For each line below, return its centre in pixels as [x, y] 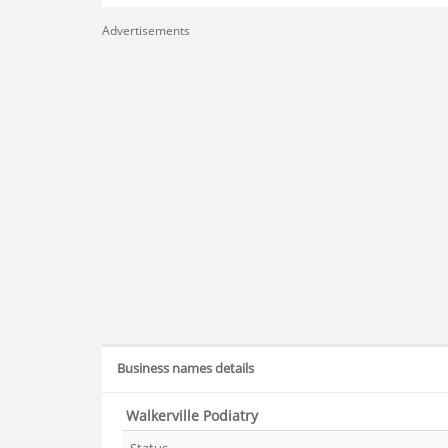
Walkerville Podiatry [190, 415]
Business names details [185, 368]
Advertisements [146, 30]
